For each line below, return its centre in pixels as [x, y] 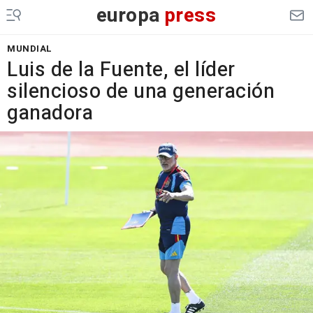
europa [128, 16]
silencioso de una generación [141, 92]
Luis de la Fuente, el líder [121, 70]
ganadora [50, 113]
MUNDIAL [30, 49]
